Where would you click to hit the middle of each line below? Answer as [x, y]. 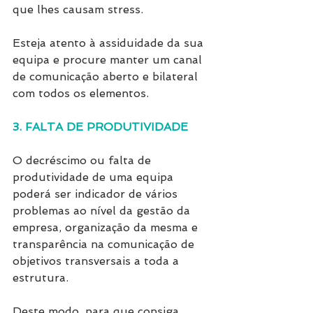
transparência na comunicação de [105, 245]
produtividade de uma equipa [95, 177]
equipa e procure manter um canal [109, 60]
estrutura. [41, 278]
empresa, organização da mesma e [107, 228]
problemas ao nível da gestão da [103, 211]
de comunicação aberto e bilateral [107, 77]
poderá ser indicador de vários [97, 194]
